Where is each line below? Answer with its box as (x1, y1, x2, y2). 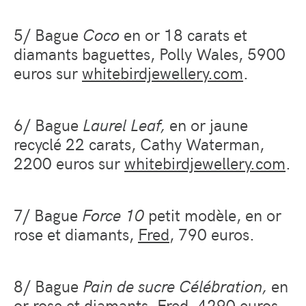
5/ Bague (14, 23, 83, 46)
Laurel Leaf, (83, 113, 169, 136)
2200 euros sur (14, 152, 124, 174)
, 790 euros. (169, 222, 255, 245)
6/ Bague (14, 113, 83, 136)
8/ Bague (14, 274, 83, 296)
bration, (211, 274, 271, 296)
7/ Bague (14, 203, 82, 225)
